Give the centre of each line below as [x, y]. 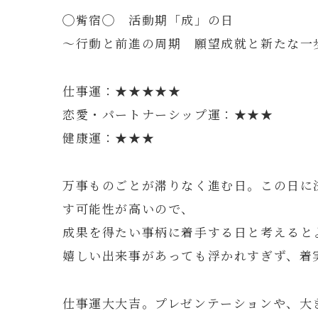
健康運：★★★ [109, 137]
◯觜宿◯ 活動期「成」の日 [148, 19]
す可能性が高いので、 [128, 208]
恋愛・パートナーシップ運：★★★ [168, 114]
